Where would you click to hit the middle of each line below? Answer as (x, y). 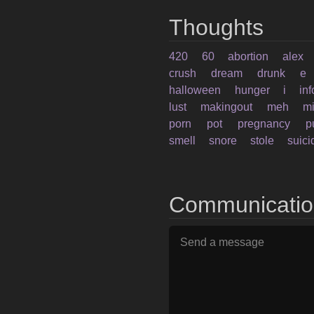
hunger (252, 90)
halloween (195, 90)
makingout (227, 107)
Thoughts (217, 27)
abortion (248, 56)
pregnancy (264, 124)
